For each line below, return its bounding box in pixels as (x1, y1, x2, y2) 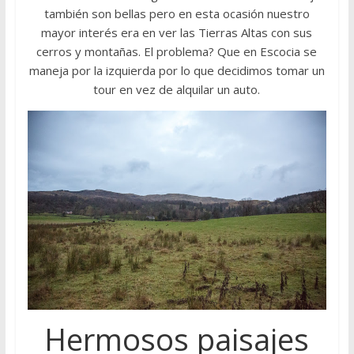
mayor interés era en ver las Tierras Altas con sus (41, 24, 313, 40)
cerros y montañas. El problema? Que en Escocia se (36, 43, 318, 59)
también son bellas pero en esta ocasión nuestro (43, 5, 310, 21)
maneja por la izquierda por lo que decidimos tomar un (28, 62, 325, 78)
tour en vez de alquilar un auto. (93, 81, 261, 97)
